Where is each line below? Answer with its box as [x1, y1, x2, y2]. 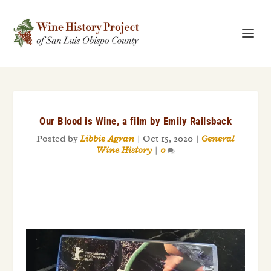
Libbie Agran [80, 132, 134, 145]
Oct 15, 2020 [143, 132, 193, 145]
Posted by [36, 132, 80, 145]
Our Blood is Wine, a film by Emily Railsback [39, 115, 232, 127]
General [201, 132, 235, 145]
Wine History [96, 144, 152, 156]
